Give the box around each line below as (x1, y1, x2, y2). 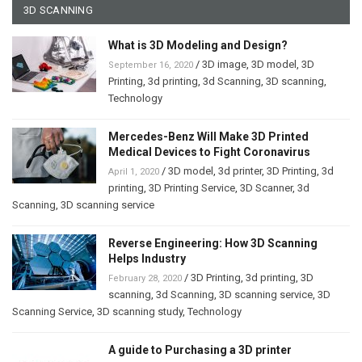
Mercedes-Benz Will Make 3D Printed (108, 129, 309, 143)
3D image (202, 57, 246, 70)
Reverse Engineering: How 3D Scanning (108, 236, 318, 250)
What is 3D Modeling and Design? (108, 38, 288, 52)
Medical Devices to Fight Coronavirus (108, 145, 310, 158)
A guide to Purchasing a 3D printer (108, 343, 292, 356)
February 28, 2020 (108, 272, 182, 284)
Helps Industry (108, 251, 186, 265)
